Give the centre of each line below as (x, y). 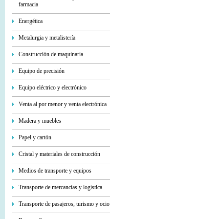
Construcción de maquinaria (51, 54)
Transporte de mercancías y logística (60, 187)
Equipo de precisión (42, 71)
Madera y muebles (40, 121)
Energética (31, 21)
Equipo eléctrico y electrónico (53, 88)
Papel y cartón (35, 137)
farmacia (28, 4)
